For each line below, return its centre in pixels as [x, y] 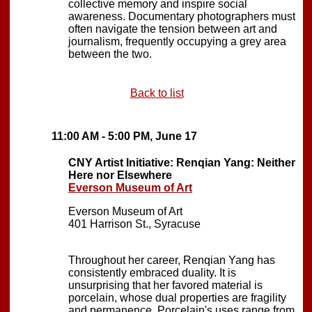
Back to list [157, 93]
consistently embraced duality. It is [152, 272]
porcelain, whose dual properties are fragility [177, 297]
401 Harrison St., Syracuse [134, 224]
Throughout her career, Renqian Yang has [172, 260]
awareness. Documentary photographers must [182, 16]
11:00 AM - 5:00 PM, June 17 [124, 136]
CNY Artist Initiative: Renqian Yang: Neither [182, 162]
